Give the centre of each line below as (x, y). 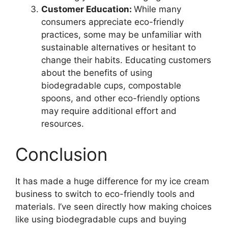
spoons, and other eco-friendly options (121, 98)
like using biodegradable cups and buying (101, 219)
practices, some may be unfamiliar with (121, 35)
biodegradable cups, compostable (111, 86)
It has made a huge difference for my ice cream (112, 181)
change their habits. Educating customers (126, 60)
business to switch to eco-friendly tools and (105, 194)
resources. (63, 124)
